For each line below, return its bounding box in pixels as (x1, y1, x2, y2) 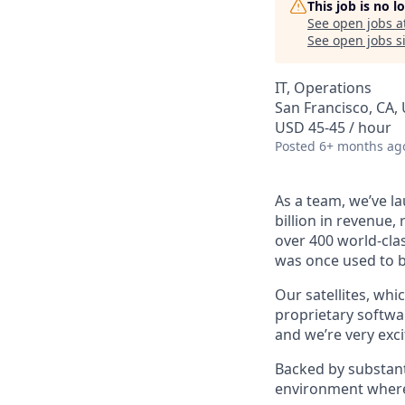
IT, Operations (275, 78, 372, 98)
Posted (275, 137, 316, 155)
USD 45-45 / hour (275, 118, 391, 137)
